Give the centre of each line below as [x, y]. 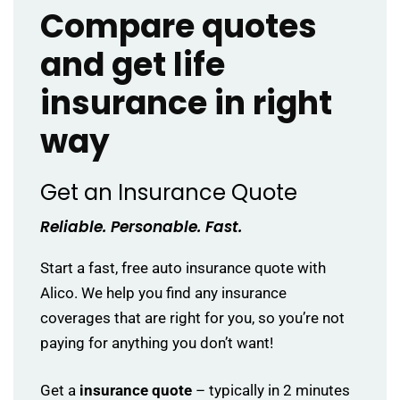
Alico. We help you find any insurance [163, 293]
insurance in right [186, 103]
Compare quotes [179, 26]
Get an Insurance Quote [169, 192]
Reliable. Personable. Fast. [141, 227]
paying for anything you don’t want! [157, 343]
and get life [133, 65]
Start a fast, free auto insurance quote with [183, 268]
